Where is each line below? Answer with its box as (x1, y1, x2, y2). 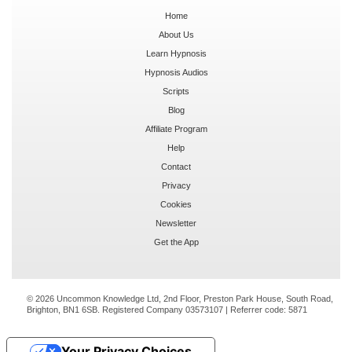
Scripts (163, 86, 189, 96)
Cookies (160, 199, 192, 209)
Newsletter (156, 218, 196, 228)
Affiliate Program (145, 123, 207, 134)
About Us (158, 29, 194, 39)
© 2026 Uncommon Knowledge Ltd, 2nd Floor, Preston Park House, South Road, (27, 293, 333, 303)
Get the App (153, 236, 199, 247)
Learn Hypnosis (145, 48, 207, 58)
